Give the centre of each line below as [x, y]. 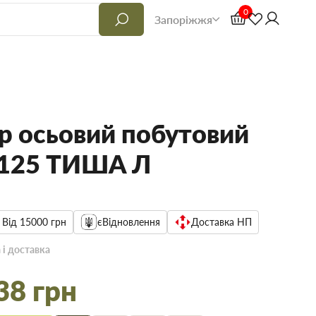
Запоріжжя [183, 19]
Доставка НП [222, 222]
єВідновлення [129, 222]
